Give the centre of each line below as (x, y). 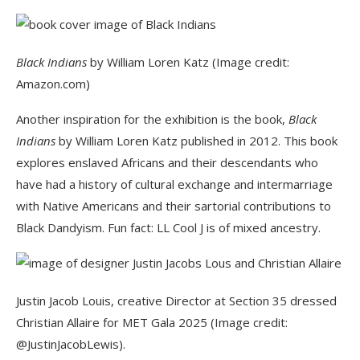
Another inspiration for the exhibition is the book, (152, 119)
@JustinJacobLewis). (71, 344)
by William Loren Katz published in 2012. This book (196, 141)
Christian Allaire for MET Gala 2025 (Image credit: (152, 323)
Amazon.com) (53, 84)
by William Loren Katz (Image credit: (188, 62)
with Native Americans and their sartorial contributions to (174, 206)
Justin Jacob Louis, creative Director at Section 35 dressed (176, 301)
